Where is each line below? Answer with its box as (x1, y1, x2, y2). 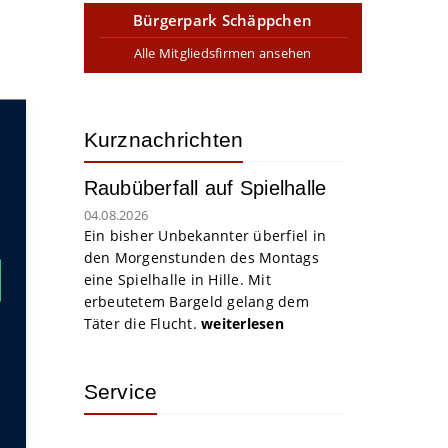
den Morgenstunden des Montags (83, 248, 319, 267)
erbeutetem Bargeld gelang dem (83, 292, 309, 311)
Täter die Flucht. (83, 314, 201, 333)
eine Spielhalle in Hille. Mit (83, 270, 271, 289)
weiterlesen (201, 314, 284, 333)
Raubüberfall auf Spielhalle (83, 177, 327, 199)
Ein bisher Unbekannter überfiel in (83, 226, 326, 245)
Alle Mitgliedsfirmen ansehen (133, 44, 312, 62)
